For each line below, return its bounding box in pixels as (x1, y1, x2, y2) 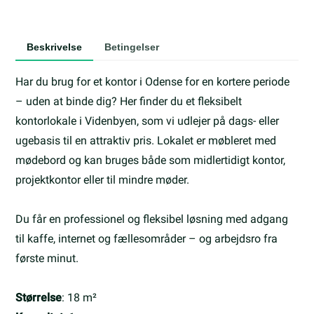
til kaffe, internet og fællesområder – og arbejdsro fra (15, 232, 278, 246)
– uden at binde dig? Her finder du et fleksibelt (15, 95, 243, 109)
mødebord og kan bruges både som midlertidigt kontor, (15, 153, 286, 168)
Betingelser (104, 41, 160, 53)
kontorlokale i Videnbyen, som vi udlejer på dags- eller (15, 114, 280, 128)
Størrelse (15, 291, 62, 305)
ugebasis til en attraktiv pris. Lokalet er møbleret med (15, 134, 277, 148)
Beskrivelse (27, 41, 83, 53)
